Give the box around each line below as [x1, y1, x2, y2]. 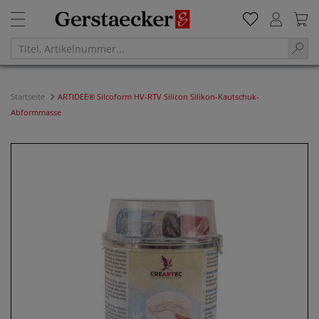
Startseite [11, 91, 47, 102]
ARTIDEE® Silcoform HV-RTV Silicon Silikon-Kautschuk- [58, 91, 259, 102]
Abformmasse [11, 107, 61, 117]
